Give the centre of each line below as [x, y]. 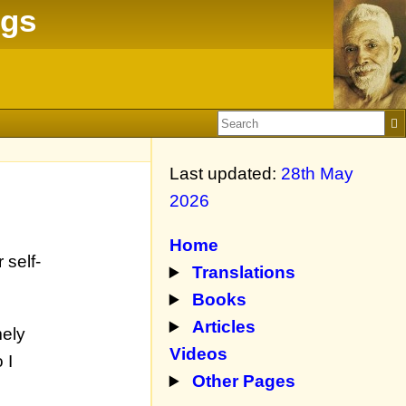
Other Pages [244, 382]
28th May [317, 173]
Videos [198, 354]
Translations [244, 273]
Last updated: [225, 173]
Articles [224, 327]
